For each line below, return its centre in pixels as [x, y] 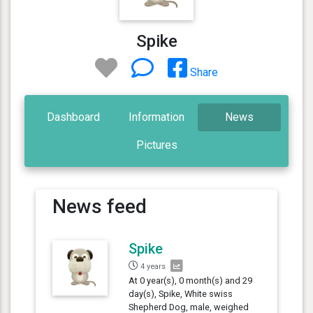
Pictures [156, 145]
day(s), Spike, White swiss [181, 293]
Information [156, 117]
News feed [100, 206]
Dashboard [74, 117]
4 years [153, 266]
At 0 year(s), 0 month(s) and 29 [191, 280]
